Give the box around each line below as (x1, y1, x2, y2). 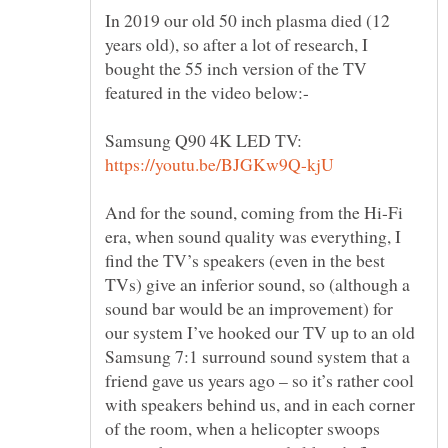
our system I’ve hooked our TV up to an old (105, 319, 415, 344)
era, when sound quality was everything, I (105, 223, 401, 248)
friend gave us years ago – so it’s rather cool (105, 367, 414, 392)
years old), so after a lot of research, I (105, 31, 368, 56)
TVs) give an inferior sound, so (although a (105, 271, 410, 296)
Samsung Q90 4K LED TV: (105, 127, 308, 152)
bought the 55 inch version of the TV (105, 55, 367, 80)
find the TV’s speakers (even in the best (105, 247, 385, 272)
